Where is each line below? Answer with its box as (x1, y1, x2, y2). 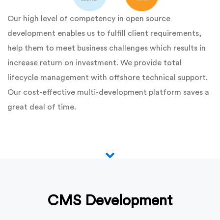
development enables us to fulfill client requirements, (7, 29, 202, 38)
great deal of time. (7, 103, 76, 111)
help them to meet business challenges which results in (7, 44, 206, 53)
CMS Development (48, 193, 172, 209)
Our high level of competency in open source (7, 15, 170, 23)
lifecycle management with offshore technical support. (7, 74, 208, 82)
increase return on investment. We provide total (7, 59, 182, 67)
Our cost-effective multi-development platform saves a (7, 88, 209, 97)
